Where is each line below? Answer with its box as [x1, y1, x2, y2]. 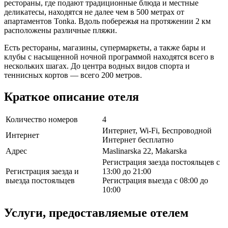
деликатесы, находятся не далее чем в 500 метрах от [4, 7, 184, 16]
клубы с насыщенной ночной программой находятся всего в [4, 52, 214, 61]
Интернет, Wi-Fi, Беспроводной [102, 126, 212, 135]
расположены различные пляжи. [4, 25, 117, 35]
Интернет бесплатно [102, 135, 174, 145]
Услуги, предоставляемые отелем [4, 206, 188, 220]
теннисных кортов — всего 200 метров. [4, 70, 142, 79]
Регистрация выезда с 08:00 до [102, 176, 208, 185]
